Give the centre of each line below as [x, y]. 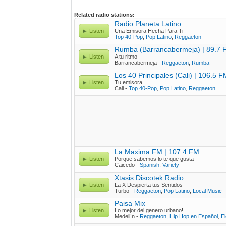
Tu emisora [128, 82]
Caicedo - [127, 165]
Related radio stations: [104, 15]
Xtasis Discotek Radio [149, 178]
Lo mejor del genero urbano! [149, 210]
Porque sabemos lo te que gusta [154, 159]
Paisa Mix [130, 203]
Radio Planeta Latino [148, 24]
